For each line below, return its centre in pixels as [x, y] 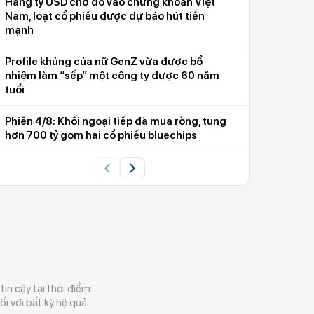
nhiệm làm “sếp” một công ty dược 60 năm [112, 75]
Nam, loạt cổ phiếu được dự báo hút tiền [105, 16]
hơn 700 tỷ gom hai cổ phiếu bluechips [101, 135]
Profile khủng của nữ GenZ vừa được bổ [104, 61]
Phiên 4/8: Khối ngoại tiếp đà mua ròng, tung [116, 121]
